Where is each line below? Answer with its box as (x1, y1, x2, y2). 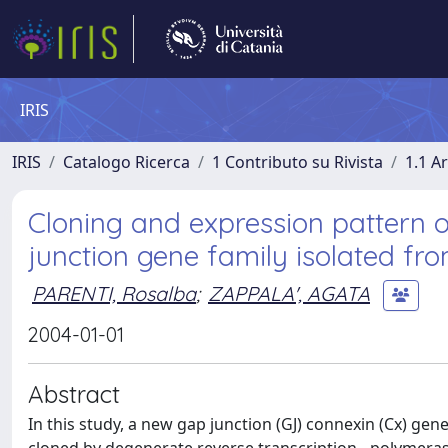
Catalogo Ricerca (63, 151, 190, 173)
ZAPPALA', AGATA (208, 280, 370, 306)
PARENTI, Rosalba (32, 280, 196, 306)
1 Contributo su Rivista (212, 151, 383, 173)
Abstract (28, 379, 120, 409)
